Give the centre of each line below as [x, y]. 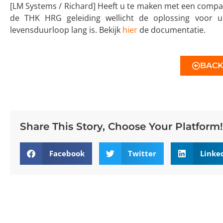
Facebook [67, 154]
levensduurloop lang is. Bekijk [66, 30]
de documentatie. [171, 30]
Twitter [142, 154]
